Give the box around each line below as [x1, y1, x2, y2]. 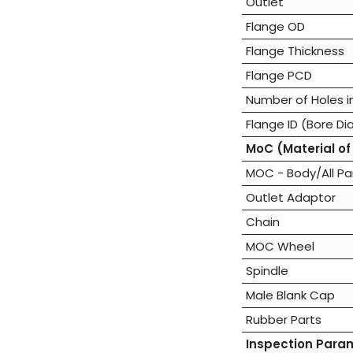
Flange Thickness [245, 43, 344, 60]
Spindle [245, 262, 288, 280]
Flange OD [245, 18, 305, 35]
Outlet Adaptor [245, 189, 336, 206]
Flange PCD [245, 67, 312, 84]
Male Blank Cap [245, 287, 335, 304]
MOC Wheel [245, 238, 314, 255]
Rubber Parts [245, 311, 321, 329]
